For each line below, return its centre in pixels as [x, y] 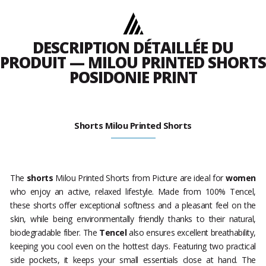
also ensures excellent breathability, [192, 233]
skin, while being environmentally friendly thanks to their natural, [133, 219]
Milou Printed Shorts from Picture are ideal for [140, 178]
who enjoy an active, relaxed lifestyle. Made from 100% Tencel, [133, 192]
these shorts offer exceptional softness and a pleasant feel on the [133, 205]
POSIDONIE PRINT [133, 77]
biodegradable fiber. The [55, 233]
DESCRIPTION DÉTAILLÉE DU [133, 48]
